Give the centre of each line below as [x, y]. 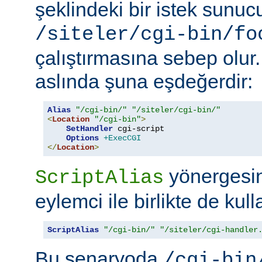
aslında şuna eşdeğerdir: [144, 81]
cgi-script [139, 128]
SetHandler [89, 128]
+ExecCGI [122, 138]
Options [82, 138]
